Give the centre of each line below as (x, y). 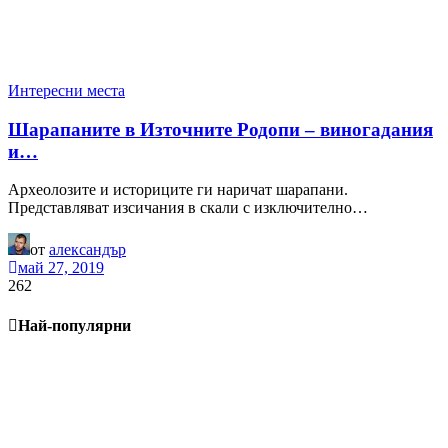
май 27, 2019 (61, 268)
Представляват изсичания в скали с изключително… (188, 208)
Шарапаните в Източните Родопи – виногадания (220, 129)
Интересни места (66, 90)
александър (87, 250)
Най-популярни (74, 325)
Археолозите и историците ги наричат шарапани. (178, 190)
